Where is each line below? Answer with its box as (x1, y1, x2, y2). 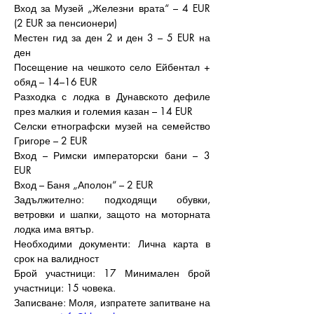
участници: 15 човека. (14, 281, 116, 294)
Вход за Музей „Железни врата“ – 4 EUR (14, 1, 210, 15)
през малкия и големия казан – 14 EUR (14, 104, 193, 118)
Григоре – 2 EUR (14, 134, 88, 147)
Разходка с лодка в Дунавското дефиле (14, 90, 210, 103)
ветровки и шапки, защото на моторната (14, 207, 210, 221)
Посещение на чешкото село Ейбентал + (14, 60, 210, 74)
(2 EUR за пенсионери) (14, 16, 117, 29)
